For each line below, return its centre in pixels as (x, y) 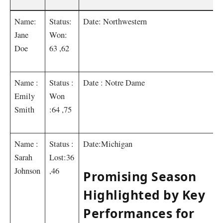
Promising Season (140, 177)
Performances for (139, 214)
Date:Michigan (108, 144)
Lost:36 (62, 157)
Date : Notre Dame (114, 82)
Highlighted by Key (144, 195)
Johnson (28, 170)
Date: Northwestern (115, 21)
